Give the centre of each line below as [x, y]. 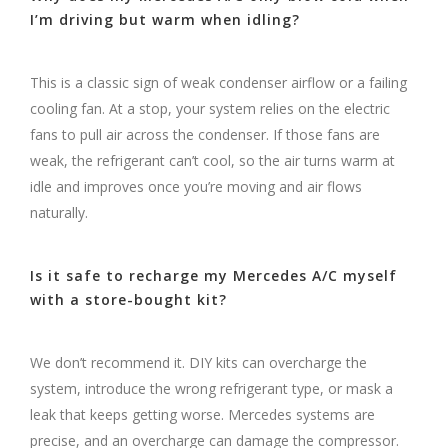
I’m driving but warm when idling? [165, 19]
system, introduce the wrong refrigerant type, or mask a [211, 388]
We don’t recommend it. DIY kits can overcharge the [198, 362]
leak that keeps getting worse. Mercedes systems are [202, 414]
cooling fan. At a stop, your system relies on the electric [210, 108]
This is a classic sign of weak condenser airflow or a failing [218, 82]
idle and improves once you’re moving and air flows [196, 186]
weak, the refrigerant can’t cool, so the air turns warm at [212, 160]
